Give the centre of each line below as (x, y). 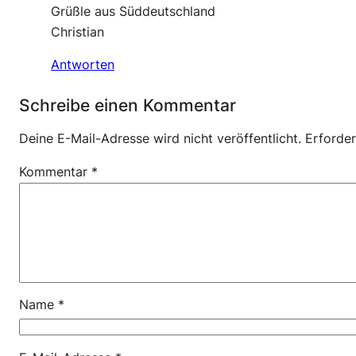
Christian (77, 32)
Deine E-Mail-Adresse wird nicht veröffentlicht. (160, 139)
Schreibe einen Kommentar (128, 104)
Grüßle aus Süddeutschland (133, 11)
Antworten (83, 65)
